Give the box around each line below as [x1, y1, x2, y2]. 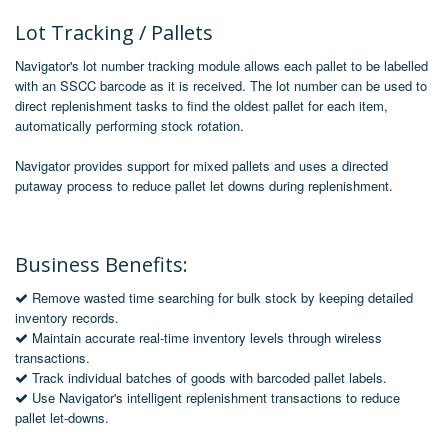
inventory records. [15, 307, 119, 327]
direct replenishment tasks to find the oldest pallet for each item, [15, 95, 388, 115]
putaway [15, 175, 63, 195]
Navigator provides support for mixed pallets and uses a [15, 155, 342, 175]
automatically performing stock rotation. [15, 115, 244, 135]
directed [342, 155, 388, 175]
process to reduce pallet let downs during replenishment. [63, 175, 393, 195]
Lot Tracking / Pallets [15, 18, 213, 46]
